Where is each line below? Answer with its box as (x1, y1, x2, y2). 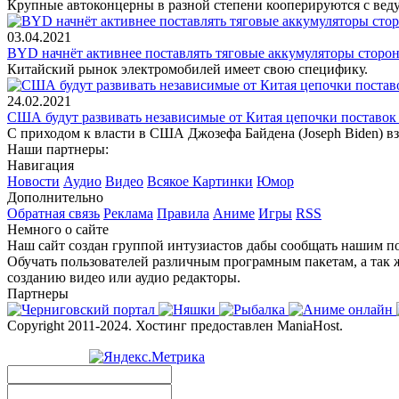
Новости (7, 173, 60, 189)
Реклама (103, 205, 153, 221)
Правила (157, 205, 209, 221)
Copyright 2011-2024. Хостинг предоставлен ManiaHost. (7, 317, 343, 333)
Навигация (7, 157, 74, 173)
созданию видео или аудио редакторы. (7, 269, 240, 285)
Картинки (192, 173, 253, 189)
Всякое (147, 173, 192, 189)
